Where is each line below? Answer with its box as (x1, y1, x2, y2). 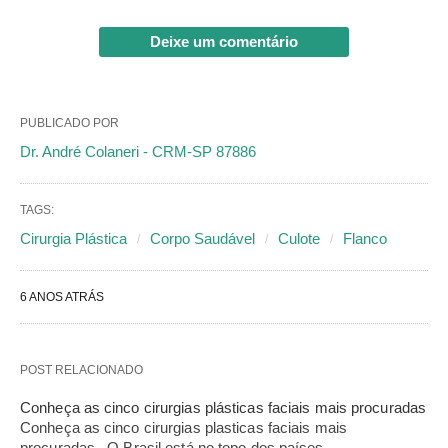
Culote (278, 229, 320, 247)
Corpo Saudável (150, 229, 255, 247)
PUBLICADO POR (20, 115, 119, 130)
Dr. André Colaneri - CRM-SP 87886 (20, 142, 256, 160)
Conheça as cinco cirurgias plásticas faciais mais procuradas (20, 398, 427, 416)
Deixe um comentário (150, 32, 298, 50)
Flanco (343, 229, 387, 247)
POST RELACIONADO (20, 362, 143, 377)
